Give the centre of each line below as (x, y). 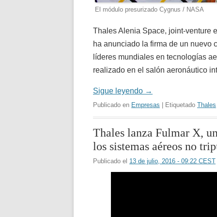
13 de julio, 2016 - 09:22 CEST (172, 161)
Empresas (146, 105)
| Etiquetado (178, 105)
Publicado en (112, 105)
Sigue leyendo (119, 91)
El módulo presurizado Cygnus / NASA (149, 9)
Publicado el (111, 161)
